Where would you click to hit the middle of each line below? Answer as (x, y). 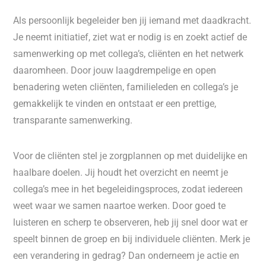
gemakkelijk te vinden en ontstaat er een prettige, (115, 104)
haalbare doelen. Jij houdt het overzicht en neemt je (121, 172)
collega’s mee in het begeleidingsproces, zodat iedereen (128, 189)
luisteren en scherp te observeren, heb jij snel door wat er (131, 222)
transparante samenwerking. (73, 120)
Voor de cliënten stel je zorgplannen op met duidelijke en (131, 156)
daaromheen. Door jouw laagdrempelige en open (115, 70)
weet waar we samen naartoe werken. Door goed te (120, 206)
